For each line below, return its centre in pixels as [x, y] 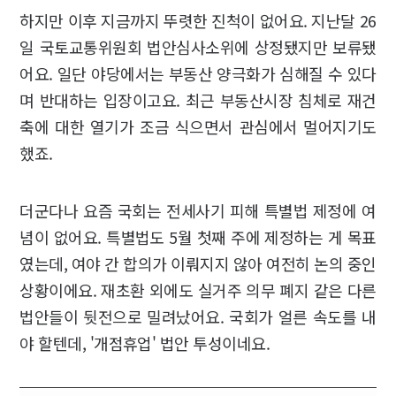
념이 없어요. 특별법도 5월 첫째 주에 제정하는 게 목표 [198, 237]
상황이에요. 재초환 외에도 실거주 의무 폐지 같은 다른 [198, 290]
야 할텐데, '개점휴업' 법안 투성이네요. [145, 343]
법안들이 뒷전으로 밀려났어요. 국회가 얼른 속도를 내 [198, 317]
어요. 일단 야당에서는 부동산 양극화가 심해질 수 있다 [198, 74]
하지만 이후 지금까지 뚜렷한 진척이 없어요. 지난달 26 [198, 21]
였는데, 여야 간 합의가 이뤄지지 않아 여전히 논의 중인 [198, 264]
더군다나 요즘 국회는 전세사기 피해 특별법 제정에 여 [198, 211]
